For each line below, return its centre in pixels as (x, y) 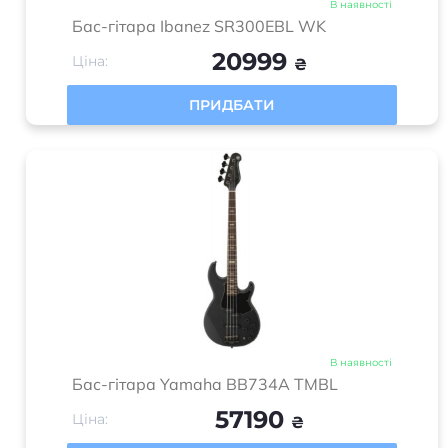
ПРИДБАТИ (232, 105)
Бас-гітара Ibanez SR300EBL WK (199, 26)
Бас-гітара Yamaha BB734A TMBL (205, 384)
